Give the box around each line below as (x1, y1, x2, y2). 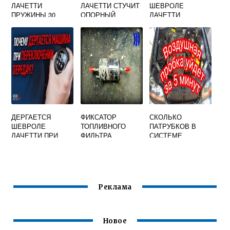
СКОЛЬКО (149, 112, 182, 122)
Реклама (98, 183, 132, 192)
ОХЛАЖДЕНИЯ (149, 140, 198, 149)
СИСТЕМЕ (149, 130, 183, 140)
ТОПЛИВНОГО (80, 121, 126, 131)
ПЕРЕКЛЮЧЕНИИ (11, 140, 69, 149)
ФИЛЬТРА (80, 130, 112, 140)
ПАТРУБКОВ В (149, 121, 197, 131)
